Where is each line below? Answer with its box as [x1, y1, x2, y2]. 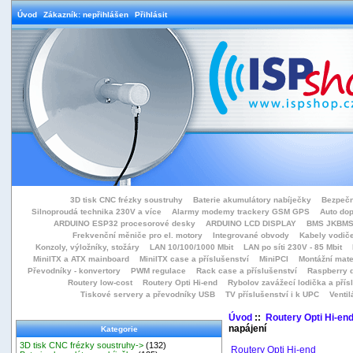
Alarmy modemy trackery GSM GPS [172, 207, 310, 216]
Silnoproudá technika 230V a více [32, 207, 162, 216]
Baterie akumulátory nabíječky [193, 195, 311, 204]
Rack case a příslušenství [196, 266, 297, 275]
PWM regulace [131, 266, 186, 275]
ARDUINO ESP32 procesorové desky [53, 219, 195, 228]
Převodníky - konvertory [28, 266, 121, 275]
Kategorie [100, 325, 138, 333]
